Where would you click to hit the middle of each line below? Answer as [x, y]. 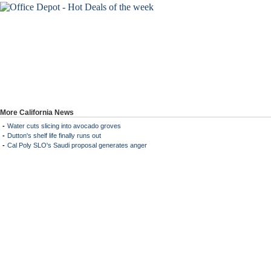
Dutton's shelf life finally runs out [54, 135]
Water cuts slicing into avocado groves [64, 126]
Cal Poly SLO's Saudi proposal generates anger [77, 145]
